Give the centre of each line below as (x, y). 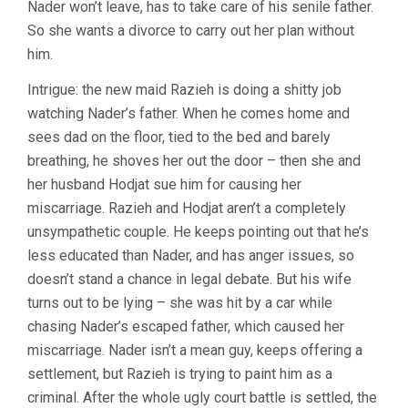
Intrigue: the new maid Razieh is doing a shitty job (184, 89)
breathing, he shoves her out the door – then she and (194, 160)
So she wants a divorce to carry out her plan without (191, 30)
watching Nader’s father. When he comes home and (189, 113)
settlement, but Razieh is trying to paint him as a (180, 373)
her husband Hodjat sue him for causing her (164, 184)
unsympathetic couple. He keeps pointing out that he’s (198, 231)
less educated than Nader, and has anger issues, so (191, 255)
